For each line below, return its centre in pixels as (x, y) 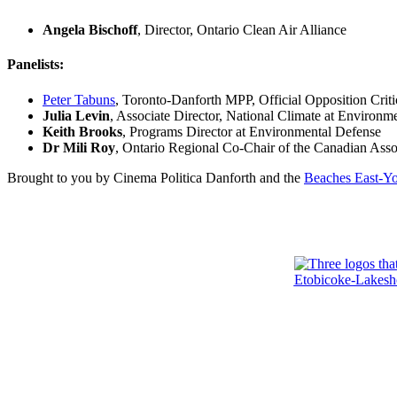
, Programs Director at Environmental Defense (252, 131)
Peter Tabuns (79, 99)
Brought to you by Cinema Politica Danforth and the (156, 177)
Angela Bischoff (90, 30)
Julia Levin (76, 115)
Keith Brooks (82, 131)
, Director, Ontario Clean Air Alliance (242, 30)
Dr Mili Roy (79, 147)
